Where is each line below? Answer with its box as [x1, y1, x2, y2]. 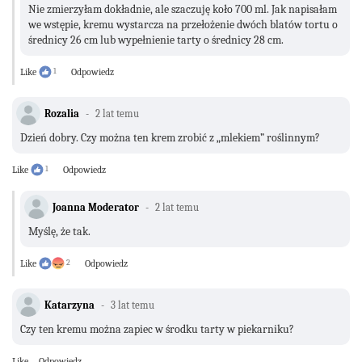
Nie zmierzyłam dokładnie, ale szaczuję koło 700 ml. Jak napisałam [28, 2, 337, 16]
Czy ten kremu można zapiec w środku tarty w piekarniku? [20, 322, 297, 336]
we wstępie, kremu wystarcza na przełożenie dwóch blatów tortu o [28, 17, 338, 32]
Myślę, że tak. [28, 224, 90, 238]
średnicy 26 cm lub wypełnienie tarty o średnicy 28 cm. [28, 32, 284, 47]
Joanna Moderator [53, 200, 139, 213]
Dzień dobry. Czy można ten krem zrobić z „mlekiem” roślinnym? [20, 130, 320, 145]
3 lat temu [108, 298, 154, 311]
